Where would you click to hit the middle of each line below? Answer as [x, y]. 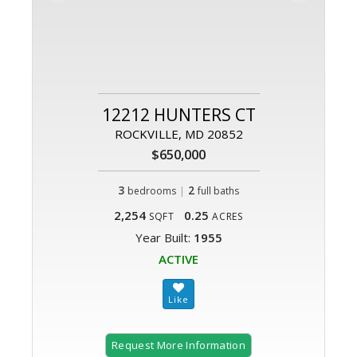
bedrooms [152, 191]
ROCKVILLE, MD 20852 [178, 134]
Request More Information [178, 345]
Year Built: [164, 238]
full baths [218, 191]
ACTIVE [178, 259]
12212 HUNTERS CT [178, 115]
